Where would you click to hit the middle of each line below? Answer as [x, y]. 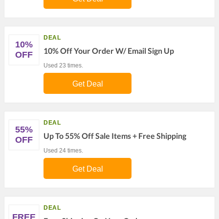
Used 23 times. [63, 66]
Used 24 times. [63, 151]
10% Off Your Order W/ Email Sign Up [109, 51]
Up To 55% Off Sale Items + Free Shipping [115, 136]
